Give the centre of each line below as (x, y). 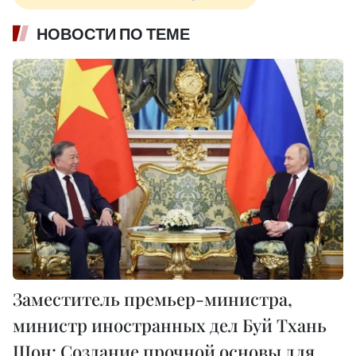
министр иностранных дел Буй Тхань (170, 325)
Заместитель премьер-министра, (153, 298)
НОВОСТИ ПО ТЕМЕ (113, 35)
